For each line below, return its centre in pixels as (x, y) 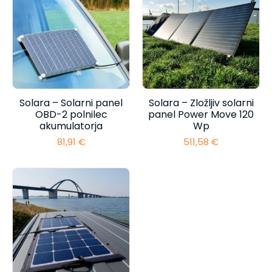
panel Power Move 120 (201, 114)
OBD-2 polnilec (71, 114)
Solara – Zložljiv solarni (201, 103)
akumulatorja (71, 126)
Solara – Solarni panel (71, 103)
